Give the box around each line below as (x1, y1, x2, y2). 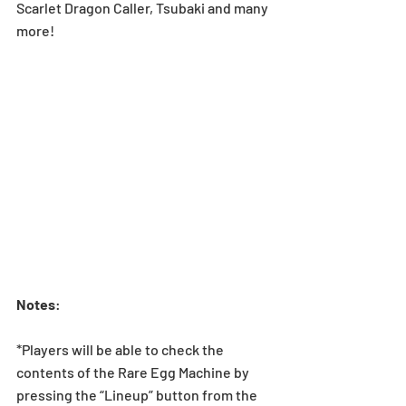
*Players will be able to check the (16, 340, 227, 358)
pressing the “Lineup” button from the (16, 385, 260, 403)
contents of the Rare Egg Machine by (16, 362, 252, 381)
